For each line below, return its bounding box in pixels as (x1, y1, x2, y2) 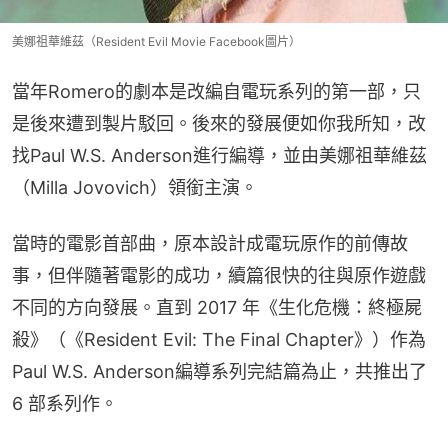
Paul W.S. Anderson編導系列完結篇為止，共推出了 (12, 360, 427, 382)
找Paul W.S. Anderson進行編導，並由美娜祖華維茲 (12, 144, 427, 166)
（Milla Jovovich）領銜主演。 (12, 176, 258, 198)
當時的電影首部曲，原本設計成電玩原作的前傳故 (12, 232, 408, 254)
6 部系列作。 (12, 392, 118, 414)
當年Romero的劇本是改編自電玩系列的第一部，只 (12, 80, 421, 102)
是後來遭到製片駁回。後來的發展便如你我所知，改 (12, 112, 426, 134)
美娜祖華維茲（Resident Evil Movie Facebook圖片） (12, 33, 301, 49)
